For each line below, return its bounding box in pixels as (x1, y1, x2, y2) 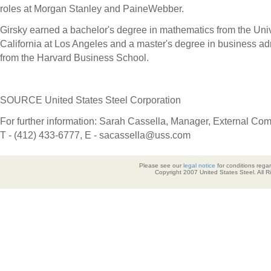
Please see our (139, 162, 183, 169)
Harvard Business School (37, 52, 146, 63)
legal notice (183, 162, 215, 169)
